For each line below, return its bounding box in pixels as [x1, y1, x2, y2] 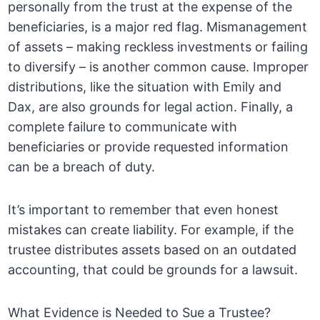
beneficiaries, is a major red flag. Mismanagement [8, 19, 308, 35]
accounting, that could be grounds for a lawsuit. [8, 262, 299, 278]
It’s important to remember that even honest [8, 202, 279, 218]
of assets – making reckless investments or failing [8, 39, 309, 55]
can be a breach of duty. [8, 159, 156, 175]
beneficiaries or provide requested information [8, 139, 289, 155]
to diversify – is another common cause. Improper [8, 59, 309, 75]
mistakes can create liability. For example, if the [8, 222, 294, 238]
